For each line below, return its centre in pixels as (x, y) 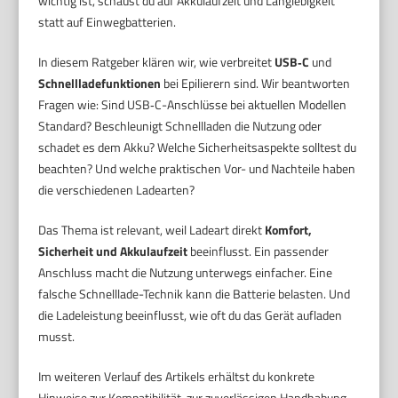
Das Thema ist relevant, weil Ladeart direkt (152, 229)
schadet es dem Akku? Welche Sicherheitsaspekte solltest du (198, 147)
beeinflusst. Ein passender (259, 251)
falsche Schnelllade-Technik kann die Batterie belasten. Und (195, 293)
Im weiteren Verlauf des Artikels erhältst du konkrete (177, 376)
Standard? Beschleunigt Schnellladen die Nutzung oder (180, 125)
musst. (57, 336)
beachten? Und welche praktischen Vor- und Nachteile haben (197, 168)
